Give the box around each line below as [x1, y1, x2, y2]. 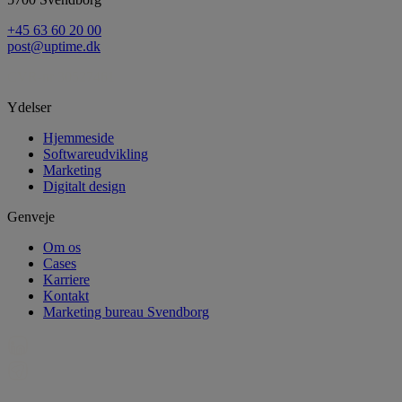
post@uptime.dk [7, 38, 100, 54]
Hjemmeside [43, 129, 114, 145]
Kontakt [43, 287, 89, 303]
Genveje [7, 208, 55, 224]
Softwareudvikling [43, 145, 148, 162]
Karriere [43, 271, 90, 287]
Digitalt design [43, 178, 126, 194]
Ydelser [7, 99, 51, 115]
